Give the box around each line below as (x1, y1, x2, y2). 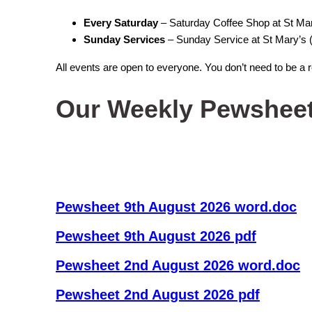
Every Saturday (84, 17, 158, 29)
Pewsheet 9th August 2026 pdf (56, 228, 256, 244)
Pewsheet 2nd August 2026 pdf (56, 287, 260, 302)
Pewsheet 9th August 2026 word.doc (56, 199, 297, 214)
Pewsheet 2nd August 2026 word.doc (56, 258, 300, 273)
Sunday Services (84, 34, 165, 46)
